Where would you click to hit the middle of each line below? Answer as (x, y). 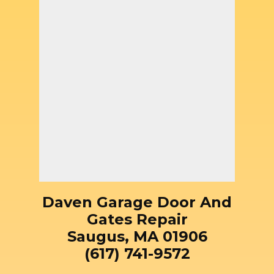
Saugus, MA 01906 (137, 236)
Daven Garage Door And (137, 202)
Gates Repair (137, 219)
